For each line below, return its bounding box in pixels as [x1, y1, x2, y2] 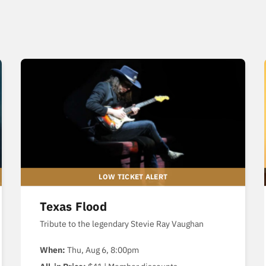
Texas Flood [39, 198, 107, 215]
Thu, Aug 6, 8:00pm [65, 245, 139, 256]
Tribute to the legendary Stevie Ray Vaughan [39, 218, 204, 230]
